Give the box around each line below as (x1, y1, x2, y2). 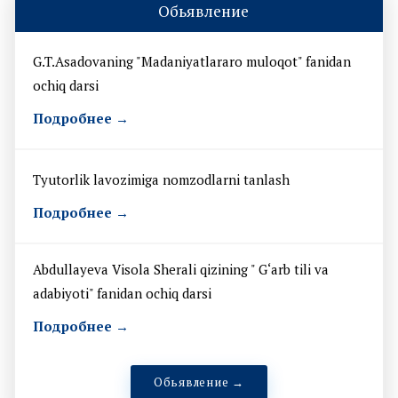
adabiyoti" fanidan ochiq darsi (33, 283, 211, 302)
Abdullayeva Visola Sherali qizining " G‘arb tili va (33, 259, 329, 278)
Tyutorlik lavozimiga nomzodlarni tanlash (33, 170, 290, 188)
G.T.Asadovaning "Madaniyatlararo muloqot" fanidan (33, 52, 351, 70)
